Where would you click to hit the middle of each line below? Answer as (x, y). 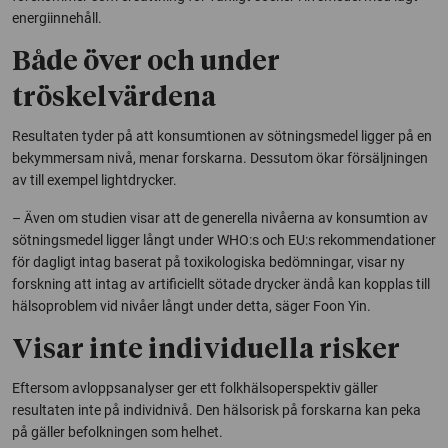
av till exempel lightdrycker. (94, 179)
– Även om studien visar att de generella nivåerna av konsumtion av (220, 217)
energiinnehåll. (57, 17)
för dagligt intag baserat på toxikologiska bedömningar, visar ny (208, 261)
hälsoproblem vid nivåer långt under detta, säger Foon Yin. (191, 305)
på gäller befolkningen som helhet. (117, 431)
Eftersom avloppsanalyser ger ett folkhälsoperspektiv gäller (195, 387)
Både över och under (146, 62)
